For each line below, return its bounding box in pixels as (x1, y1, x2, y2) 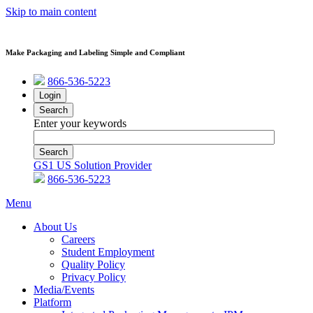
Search (39, 104, 68, 115)
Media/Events (34, 283, 94, 296)
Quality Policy (61, 258, 125, 270)
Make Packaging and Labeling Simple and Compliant (6, 48, 185, 57)
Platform (34, 296, 71, 308)
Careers (61, 233, 95, 245)
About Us (34, 220, 77, 233)
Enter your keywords (34, 117, 126, 129)
